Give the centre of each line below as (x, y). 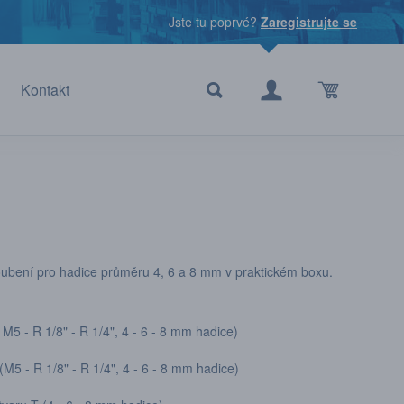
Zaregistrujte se (309, 22)
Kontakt (45, 90)
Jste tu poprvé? (215, 22)
